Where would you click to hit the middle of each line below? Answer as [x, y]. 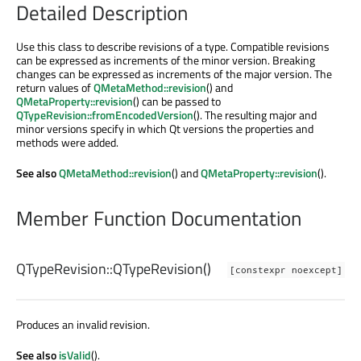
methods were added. [67, 142]
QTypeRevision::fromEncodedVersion [105, 114]
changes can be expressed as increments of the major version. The [174, 73]
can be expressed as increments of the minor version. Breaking [166, 60]
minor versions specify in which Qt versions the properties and [165, 128]
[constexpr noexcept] [286, 270]
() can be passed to [177, 101]
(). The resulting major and [255, 114]
